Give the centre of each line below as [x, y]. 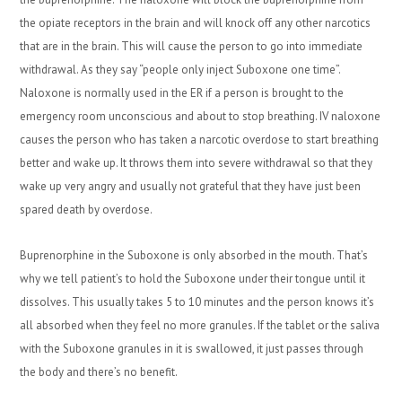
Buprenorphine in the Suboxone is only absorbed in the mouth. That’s [194, 255]
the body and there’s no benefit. [99, 372]
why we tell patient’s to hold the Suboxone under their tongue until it [193, 279]
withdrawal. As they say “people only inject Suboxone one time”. [180, 70]
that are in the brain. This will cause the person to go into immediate [192, 46]
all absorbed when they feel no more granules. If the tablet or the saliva [200, 325]
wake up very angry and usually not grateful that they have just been [191, 186]
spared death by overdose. [87, 210]
